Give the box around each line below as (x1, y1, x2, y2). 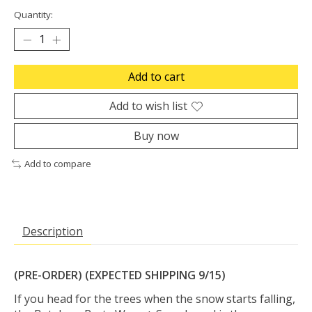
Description (22, 223, 83, 239)
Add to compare (24, 157, 91, 171)
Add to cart (127, 69, 185, 85)
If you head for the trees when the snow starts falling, (14, 290, 295, 306)
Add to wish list (109, 98, 187, 114)
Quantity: (14, 8, 53, 22)
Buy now (133, 128, 179, 144)
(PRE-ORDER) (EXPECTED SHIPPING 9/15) (14, 267, 226, 283)
